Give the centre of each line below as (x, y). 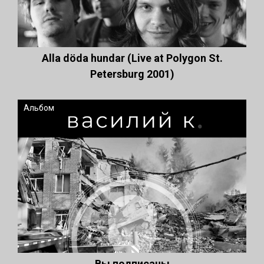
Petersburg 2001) (132, 74)
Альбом (39, 108)
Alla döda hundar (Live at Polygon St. (132, 58)
